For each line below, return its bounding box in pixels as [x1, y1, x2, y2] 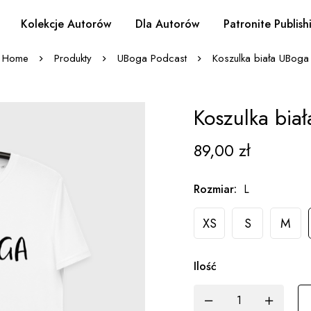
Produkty [54, 51, 92, 66]
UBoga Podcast [117, 51, 187, 66]
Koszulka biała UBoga [212, 51, 309, 66]
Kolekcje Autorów [20, 16, 111, 32]
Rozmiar [194, 181, 234, 197]
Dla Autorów [135, 16, 199, 32]
